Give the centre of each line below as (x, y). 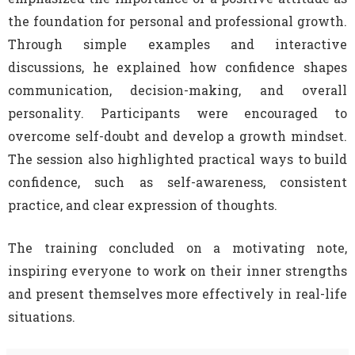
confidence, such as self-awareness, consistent (177, 181)
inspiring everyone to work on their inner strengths (177, 270)
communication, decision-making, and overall (177, 90)
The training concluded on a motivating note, (177, 247)
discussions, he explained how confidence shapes (177, 67)
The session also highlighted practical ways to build (177, 158)
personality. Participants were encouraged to (177, 113)
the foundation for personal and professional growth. (177, 21)
